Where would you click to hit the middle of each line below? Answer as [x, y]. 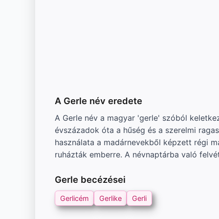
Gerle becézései [90, 179]
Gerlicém [74, 198]
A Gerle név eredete [99, 100]
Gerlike [110, 198]
